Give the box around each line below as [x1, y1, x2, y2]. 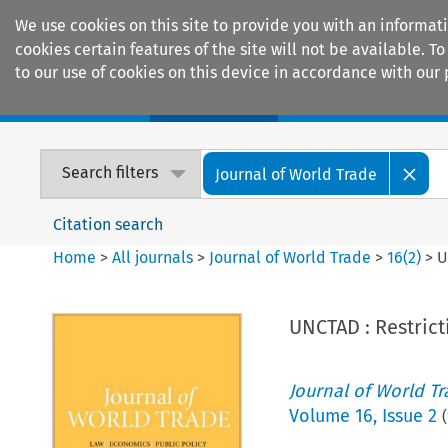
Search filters [62, 163, 159, 183]
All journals [112, 247, 198, 267]
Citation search [53, 214, 164, 234]
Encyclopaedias [310, 90, 428, 112]
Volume [288, 404, 355, 427]
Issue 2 [381, 404, 437, 427]
